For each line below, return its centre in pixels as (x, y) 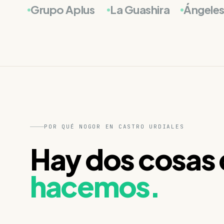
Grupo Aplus (63, 10)
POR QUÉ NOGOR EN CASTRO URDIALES (114, 127)
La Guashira (140, 10)
